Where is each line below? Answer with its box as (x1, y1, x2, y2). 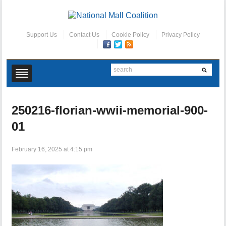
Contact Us (69, 31, 99, 39)
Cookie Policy (111, 31, 149, 39)
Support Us (26, 31, 57, 39)
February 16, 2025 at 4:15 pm (12, 146, 93, 153)
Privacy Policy (161, 31, 200, 39)
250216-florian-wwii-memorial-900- (12, 103, 208, 118)
